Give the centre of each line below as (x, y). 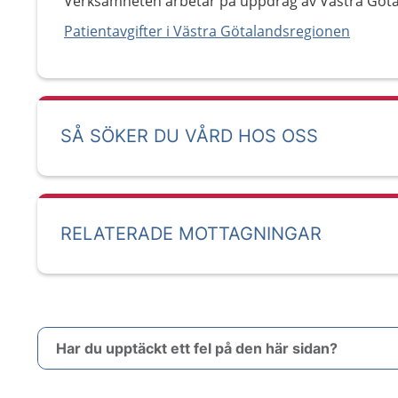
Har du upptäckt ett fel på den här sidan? (197, 348)
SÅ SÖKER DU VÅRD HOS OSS (189, 136)
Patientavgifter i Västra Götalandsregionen (207, 31)
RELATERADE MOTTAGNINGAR (191, 234)
